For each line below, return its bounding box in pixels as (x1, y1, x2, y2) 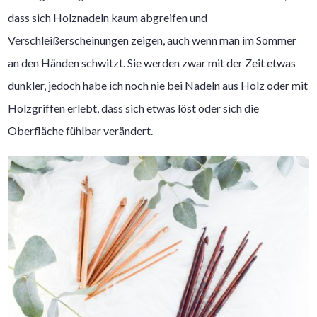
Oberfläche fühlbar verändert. (8, 123, 154, 137)
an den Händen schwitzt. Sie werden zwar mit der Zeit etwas (8, 55, 296, 69)
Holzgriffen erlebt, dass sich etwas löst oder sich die (8, 100, 260, 115)
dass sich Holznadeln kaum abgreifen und (8, 10, 208, 24)
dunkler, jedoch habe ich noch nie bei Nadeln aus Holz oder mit (8, 78, 309, 92)
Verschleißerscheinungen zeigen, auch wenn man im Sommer (8, 33, 297, 47)
